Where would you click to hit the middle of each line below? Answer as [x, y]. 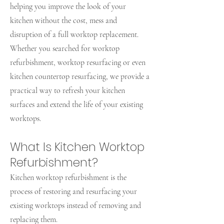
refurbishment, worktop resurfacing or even [78, 62]
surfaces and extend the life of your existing [76, 104]
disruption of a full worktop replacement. [74, 34]
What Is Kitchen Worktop [77, 147]
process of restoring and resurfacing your [73, 191]
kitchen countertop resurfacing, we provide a [80, 76]
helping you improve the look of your [68, 6]
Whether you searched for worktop [65, 48]
